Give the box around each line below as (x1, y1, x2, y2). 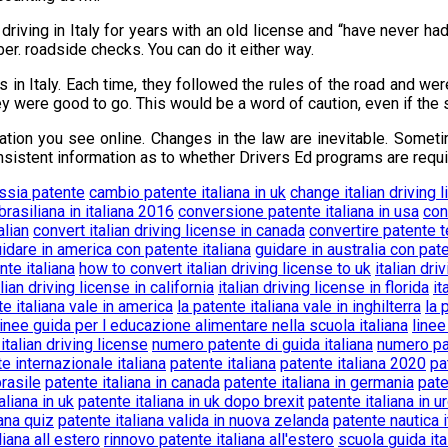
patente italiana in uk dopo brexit (78, 391, 304, 411)
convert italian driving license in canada (33, 220, 305, 240)
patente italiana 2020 (280, 353, 426, 373)
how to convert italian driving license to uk (79, 258, 371, 278)
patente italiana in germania (224, 372, 414, 392)
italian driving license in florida (218, 277, 429, 297)
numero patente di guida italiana (152, 334, 373, 354)
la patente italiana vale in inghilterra (177, 296, 421, 316)
